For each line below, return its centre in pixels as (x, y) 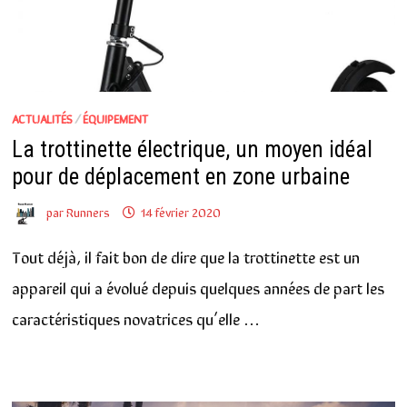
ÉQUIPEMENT (115, 118)
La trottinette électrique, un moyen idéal (192, 149)
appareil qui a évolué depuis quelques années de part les (198, 288)
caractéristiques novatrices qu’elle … (135, 318)
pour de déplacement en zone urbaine (180, 176)
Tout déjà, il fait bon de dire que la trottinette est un (185, 257)
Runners (88, 211)
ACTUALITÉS (42, 118)
